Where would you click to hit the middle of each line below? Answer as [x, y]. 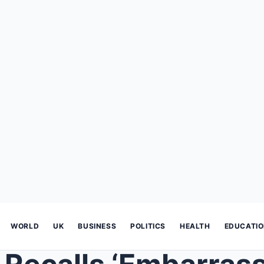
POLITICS [148, 226]
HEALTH [195, 226]
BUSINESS [97, 226]
